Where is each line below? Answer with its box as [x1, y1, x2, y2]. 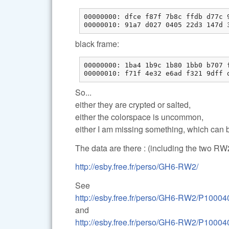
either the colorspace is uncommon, [75, 110, 203, 123]
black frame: [75, 37, 119, 50]
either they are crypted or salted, [75, 98, 191, 110]
